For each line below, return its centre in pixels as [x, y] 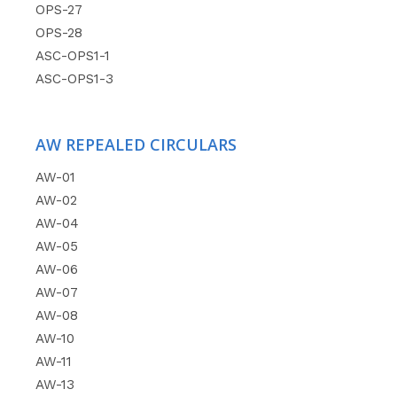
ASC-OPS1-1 [73, 55]
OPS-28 [59, 32]
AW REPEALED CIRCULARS [136, 144]
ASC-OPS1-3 [74, 78]
